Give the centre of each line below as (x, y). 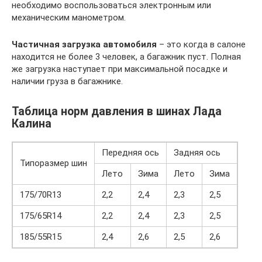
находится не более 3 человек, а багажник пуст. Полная (126, 57)
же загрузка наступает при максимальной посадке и (120, 69)
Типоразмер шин (54, 163)
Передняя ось (130, 152)
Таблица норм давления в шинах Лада (117, 111)
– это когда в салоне (201, 45)
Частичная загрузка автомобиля (84, 45)
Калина (32, 123)
